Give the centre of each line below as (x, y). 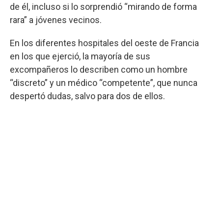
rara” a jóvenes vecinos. (56, 20)
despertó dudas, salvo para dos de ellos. (87, 96)
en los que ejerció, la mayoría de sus (80, 56)
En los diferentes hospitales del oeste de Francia (104, 43)
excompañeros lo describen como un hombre (99, 70)
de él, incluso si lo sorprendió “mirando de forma (103, 7)
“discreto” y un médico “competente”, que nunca (104, 83)
